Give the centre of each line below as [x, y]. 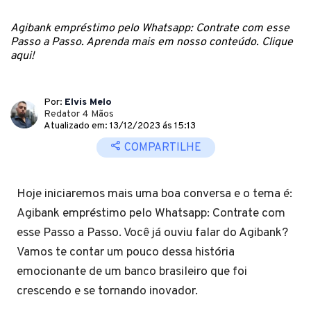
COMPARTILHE [161, 148]
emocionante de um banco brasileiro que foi [132, 272]
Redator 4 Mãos [79, 114]
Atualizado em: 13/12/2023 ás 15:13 [120, 126]
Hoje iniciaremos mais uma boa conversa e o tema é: [154, 194]
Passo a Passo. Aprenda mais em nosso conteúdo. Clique [152, 42]
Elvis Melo [88, 102]
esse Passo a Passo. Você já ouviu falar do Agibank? [152, 233]
